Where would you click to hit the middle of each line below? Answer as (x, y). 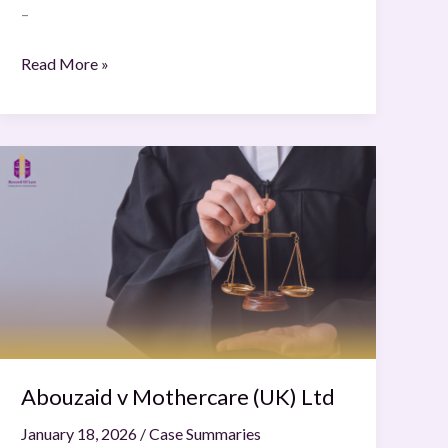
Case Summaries (205, 433)
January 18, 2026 (81, 433)
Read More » (65, 64)
